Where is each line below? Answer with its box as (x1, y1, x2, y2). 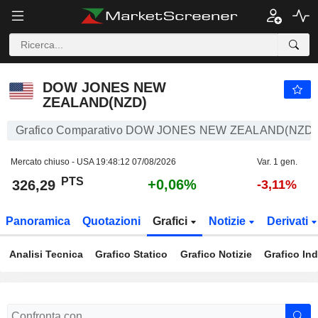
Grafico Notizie (180, 248, 252, 260)
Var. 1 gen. (256, 157, 297, 167)
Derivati (266, 215, 311, 227)
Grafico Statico (95, 248, 168, 260)
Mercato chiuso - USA (11, 157, 96, 167)
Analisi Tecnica (9, 248, 83, 260)
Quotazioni (82, 215, 141, 227)
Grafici (152, 215, 190, 227)
